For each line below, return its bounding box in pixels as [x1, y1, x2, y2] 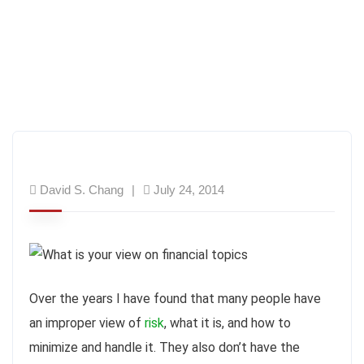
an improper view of [29, 314, 145, 331]
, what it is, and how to [164, 314, 291, 331]
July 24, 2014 [154, 183, 224, 197]
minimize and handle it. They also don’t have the [29, 339, 300, 355]
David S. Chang [40, 183, 123, 197]
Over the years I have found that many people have [29, 290, 321, 306]
